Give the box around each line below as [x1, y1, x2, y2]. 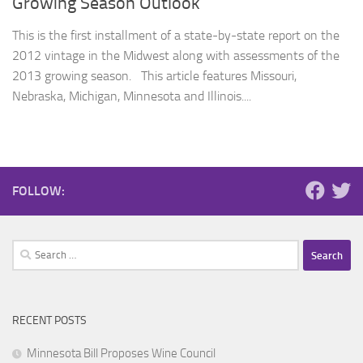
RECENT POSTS [12, 314, 87, 328]
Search [11, 241, 45, 257]
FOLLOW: [12, 183, 65, 199]
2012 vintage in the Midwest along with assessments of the [12, 48, 340, 64]
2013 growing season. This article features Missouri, [12, 68, 297, 84]
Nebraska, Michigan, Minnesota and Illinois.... [12, 88, 251, 105]
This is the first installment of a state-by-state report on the [12, 28, 340, 44]
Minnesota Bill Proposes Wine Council [27, 346, 216, 361]
